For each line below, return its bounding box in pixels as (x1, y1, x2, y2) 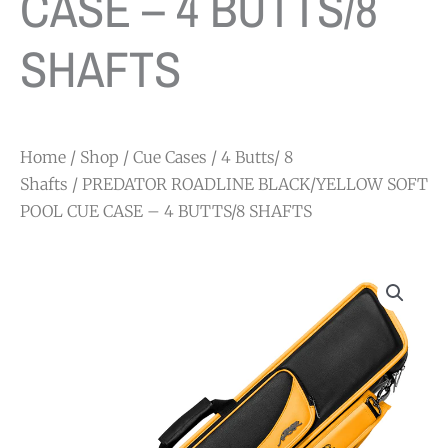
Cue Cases (133, 146, 207, 167)
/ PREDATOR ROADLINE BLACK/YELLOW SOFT (68, 173, 428, 194)
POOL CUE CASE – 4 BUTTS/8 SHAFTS (20, 200, 312, 221)
